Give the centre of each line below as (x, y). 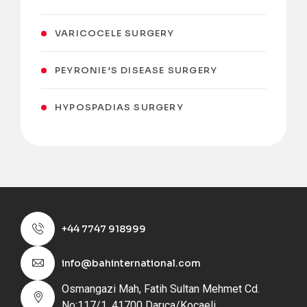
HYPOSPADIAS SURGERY (119, 107)
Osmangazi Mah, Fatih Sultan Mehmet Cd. (161, 289)
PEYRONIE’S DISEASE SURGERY (136, 70)
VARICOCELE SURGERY (115, 33)
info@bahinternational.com (131, 263)
